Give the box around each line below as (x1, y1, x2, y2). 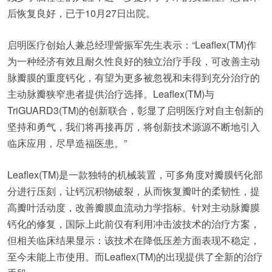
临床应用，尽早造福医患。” (7, 135, 127, 150)
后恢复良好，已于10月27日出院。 (7, 5, 155, 20)
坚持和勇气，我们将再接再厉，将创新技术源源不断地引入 (7, 119, 260, 134)
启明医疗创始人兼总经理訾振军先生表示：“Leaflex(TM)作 (7, 37, 256, 52)
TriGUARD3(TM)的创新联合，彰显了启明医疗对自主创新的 (7, 103, 263, 117)
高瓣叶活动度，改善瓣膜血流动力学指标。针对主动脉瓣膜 (7, 200, 260, 214)
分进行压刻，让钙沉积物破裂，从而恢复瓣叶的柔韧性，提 (7, 183, 260, 198)
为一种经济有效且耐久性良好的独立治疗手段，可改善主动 (7, 53, 260, 68)
